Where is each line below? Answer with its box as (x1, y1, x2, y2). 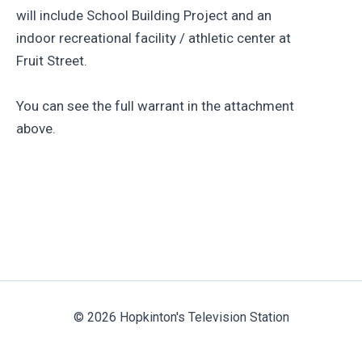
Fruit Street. (16, 53, 87, 69)
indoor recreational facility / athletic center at (16, 30, 291, 47)
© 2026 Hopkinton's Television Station (73, 309, 289, 325)
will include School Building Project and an (16, 7, 271, 24)
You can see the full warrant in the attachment (16, 97, 294, 114)
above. (16, 120, 56, 137)
